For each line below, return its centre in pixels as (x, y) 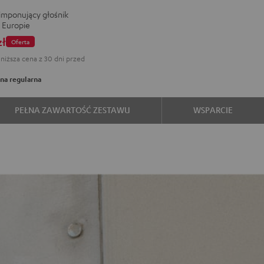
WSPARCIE (213, 109)
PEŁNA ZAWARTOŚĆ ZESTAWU (73, 109)
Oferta (21, 42)
